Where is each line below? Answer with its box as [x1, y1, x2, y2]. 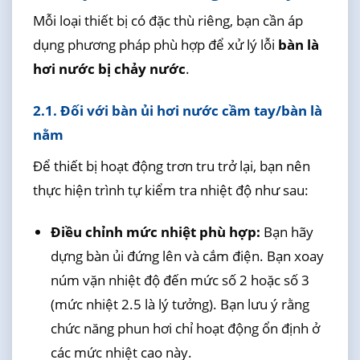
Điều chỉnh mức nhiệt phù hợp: [50, 222, 260, 241]
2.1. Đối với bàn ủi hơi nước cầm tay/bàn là [32, 101, 322, 121]
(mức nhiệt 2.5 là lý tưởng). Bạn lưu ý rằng [50, 294, 309, 313]
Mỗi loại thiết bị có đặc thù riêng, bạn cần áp [32, 10, 303, 30]
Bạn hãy [260, 222, 313, 241]
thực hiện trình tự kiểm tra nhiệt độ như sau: [32, 180, 309, 199]
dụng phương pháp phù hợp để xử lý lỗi [32, 35, 278, 54]
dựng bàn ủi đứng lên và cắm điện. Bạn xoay [50, 246, 324, 265]
